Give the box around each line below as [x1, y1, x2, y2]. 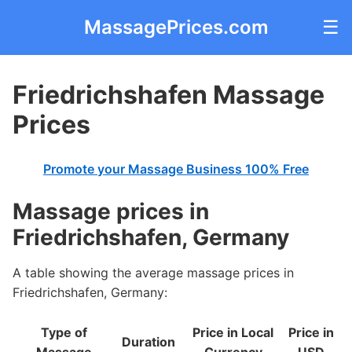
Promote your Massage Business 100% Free [43, 161, 309, 177]
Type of [40, 324, 87, 340]
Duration [121, 334, 175, 350]
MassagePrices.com [83, 16, 269, 38]
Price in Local [192, 324, 273, 340]
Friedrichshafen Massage [13, 79, 324, 110]
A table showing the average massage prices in [13, 265, 294, 280]
